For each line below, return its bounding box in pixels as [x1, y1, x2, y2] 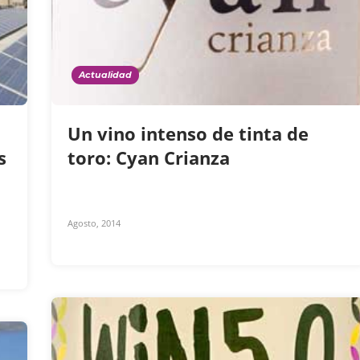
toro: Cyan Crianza [67, 145, 235, 170]
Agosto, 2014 [67, 217, 121, 230]
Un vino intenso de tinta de [67, 121, 309, 146]
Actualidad [79, 69, 132, 81]
